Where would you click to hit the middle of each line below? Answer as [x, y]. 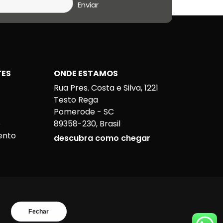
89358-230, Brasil [87, 124]
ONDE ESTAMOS [86, 73]
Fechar [39, 212]
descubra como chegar [102, 138]
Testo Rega [76, 100]
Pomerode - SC [84, 112]
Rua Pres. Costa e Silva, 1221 [106, 88]
